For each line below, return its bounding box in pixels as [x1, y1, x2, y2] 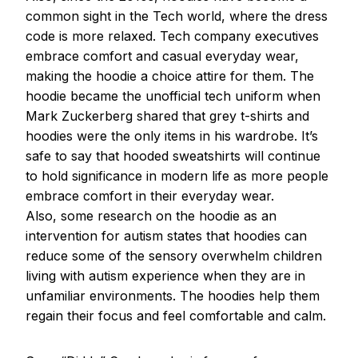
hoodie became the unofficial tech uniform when [26, 88, 320, 105]
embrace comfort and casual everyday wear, [26, 48, 299, 65]
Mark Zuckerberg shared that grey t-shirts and [26, 108, 309, 125]
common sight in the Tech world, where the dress [26, 8, 328, 25]
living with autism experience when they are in [26, 268, 305, 284]
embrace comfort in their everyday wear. [26, 188, 274, 205]
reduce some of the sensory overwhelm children [26, 248, 322, 265]
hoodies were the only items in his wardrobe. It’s [26, 128, 318, 145]
